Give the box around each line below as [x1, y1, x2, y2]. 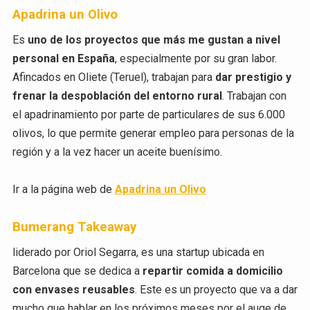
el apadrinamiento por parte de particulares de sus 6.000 [12, 108, 285, 122]
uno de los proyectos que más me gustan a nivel [27, 33, 280, 47]
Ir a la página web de [12, 183, 115, 197]
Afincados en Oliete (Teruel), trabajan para [12, 71, 215, 84]
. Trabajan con [221, 89, 286, 103]
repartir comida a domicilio [142, 264, 283, 277]
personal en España [12, 52, 115, 66]
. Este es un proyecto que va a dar [134, 282, 298, 296]
